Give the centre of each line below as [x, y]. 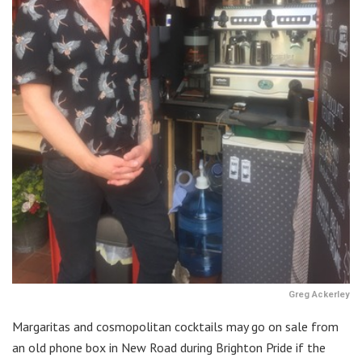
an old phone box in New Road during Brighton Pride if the [169, 348]
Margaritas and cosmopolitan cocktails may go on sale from [175, 327]
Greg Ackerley [319, 295]
